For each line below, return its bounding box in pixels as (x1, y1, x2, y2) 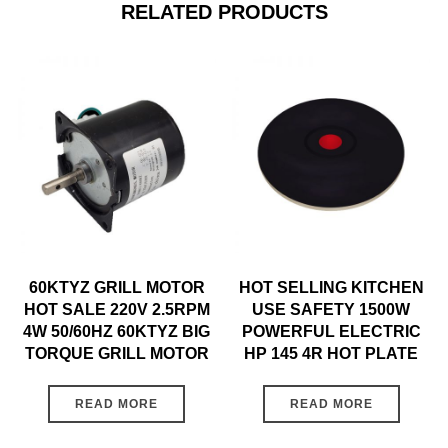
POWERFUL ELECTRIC (241, 323, 421, 341)
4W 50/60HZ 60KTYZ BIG (23, 323, 211, 341)
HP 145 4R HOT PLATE (244, 345, 419, 363)
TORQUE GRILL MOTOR (24, 345, 209, 363)
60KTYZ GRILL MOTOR (28, 279, 205, 297)
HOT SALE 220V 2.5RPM (23, 301, 210, 319)
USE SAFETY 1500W (252, 301, 411, 319)
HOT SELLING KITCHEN (238, 279, 424, 297)
